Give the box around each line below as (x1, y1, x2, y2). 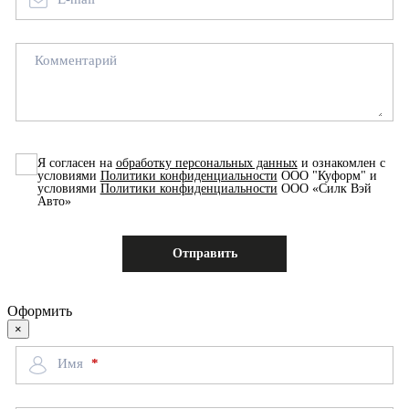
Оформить (7, 302, 72, 319)
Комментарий (34, 53, 117, 68)
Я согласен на (37, 155, 116, 170)
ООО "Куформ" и (277, 168, 377, 183)
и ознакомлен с (297, 155, 385, 170)
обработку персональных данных (115, 155, 298, 170)
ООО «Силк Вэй (277, 181, 372, 195)
